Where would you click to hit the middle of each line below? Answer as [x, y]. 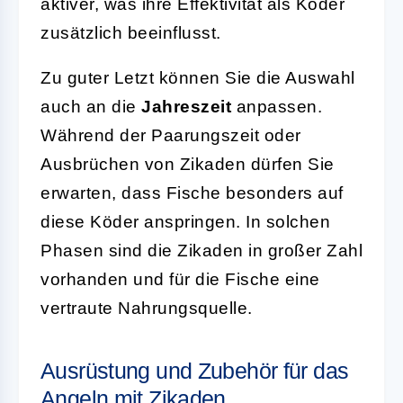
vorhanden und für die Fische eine [180, 279]
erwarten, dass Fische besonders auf [192, 193]
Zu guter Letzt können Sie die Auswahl [198, 77]
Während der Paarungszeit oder [171, 135]
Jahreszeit [186, 106]
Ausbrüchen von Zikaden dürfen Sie [188, 164]
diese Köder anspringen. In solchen [185, 221]
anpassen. [277, 106]
